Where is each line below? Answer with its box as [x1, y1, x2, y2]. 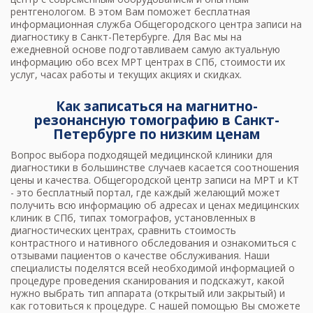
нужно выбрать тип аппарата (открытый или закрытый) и [10, 286, 285, 300]
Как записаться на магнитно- [55, 97, 258, 116]
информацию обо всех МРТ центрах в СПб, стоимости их [10, 55, 285, 69]
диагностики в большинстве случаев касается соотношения [10, 161, 299, 175]
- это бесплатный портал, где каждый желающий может [10, 186, 280, 200]
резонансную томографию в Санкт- [34, 111, 279, 130]
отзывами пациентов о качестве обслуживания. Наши [10, 249, 270, 263]
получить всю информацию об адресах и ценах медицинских [10, 198, 299, 212]
